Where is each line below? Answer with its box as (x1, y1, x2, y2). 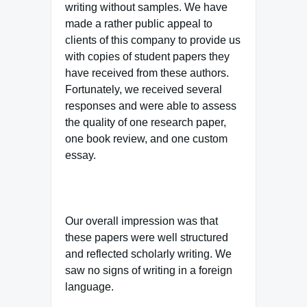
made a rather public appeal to (65, 18, 212, 30)
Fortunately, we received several (65, 84, 222, 96)
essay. (65, 149, 96, 162)
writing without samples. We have (65, 1, 228, 14)
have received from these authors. (65, 67, 229, 79)
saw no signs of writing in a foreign (65, 265, 232, 277)
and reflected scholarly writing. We (65, 248, 232, 260)
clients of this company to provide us (65, 34, 241, 47)
